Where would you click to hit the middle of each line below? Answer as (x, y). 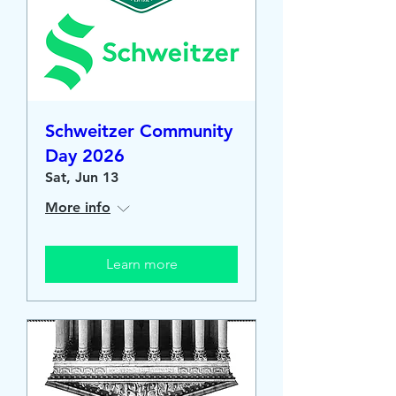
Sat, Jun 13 (82, 177)
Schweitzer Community (139, 131)
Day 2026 (85, 156)
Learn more (141, 264)
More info (78, 207)
